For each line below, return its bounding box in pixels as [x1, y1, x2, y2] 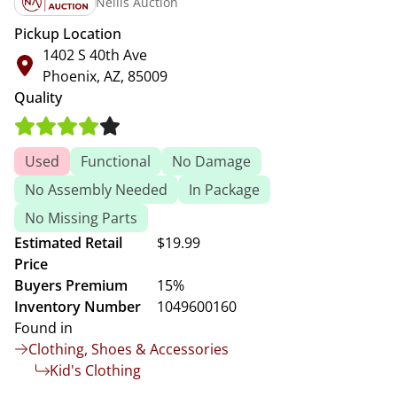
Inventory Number [14, 297, 141, 316]
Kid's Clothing [50, 361, 141, 380]
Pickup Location [14, 24, 121, 43]
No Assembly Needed [25, 180, 167, 199]
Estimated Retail [14, 233, 122, 253]
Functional [81, 152, 151, 171]
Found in [14, 318, 73, 338]
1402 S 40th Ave [43, 45, 147, 65]
